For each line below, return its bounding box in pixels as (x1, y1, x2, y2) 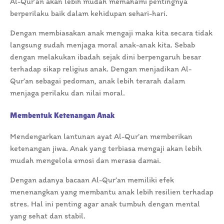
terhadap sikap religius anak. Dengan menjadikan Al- (10, 63, 191, 73)
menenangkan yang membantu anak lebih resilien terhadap (10, 186, 213, 196)
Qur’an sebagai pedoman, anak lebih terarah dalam (10, 75, 185, 85)
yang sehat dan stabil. (10, 210, 85, 220)
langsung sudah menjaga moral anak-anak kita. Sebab (10, 39, 195, 49)
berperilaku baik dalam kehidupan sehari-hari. (10, 8, 167, 18)
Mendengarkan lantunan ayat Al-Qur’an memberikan (10, 131, 192, 141)
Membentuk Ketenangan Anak (10, 110, 115, 120)
